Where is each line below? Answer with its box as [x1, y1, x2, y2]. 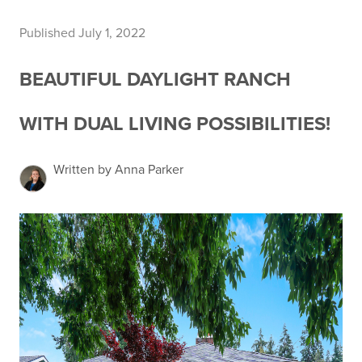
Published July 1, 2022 [19, 25, 145, 41]
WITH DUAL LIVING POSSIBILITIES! [19, 112, 330, 136]
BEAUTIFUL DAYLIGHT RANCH [19, 68, 291, 91]
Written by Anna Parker [53, 162, 183, 178]
